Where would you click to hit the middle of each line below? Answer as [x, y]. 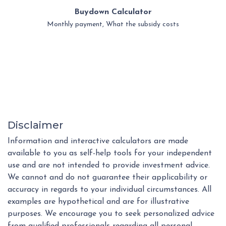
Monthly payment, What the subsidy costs [113, 24]
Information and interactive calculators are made [98, 141]
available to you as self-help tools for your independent [110, 153]
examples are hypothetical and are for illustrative [98, 202]
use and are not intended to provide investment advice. [109, 165]
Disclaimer [35, 125]
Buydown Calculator [113, 12]
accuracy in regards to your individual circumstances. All [109, 189]
